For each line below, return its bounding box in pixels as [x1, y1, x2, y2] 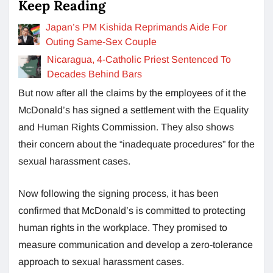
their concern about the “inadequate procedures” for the [18, 138, 255, 149]
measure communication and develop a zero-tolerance [18, 239, 253, 250]
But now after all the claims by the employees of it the [18, 87, 246, 98]
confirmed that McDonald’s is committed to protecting [18, 205, 246, 216]
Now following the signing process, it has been [18, 188, 219, 199]
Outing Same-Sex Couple [46, 36, 157, 47]
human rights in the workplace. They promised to [18, 222, 227, 233]
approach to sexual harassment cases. [18, 256, 184, 267]
